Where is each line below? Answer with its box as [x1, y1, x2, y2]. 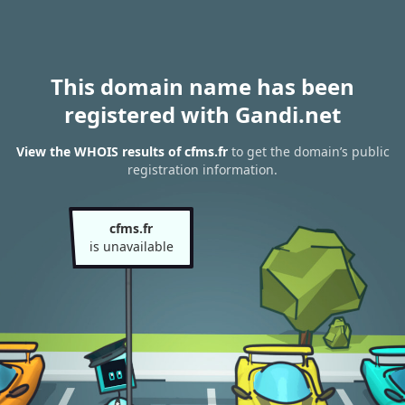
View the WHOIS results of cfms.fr [15, 143, 228, 161]
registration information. [127, 161, 278, 179]
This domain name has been [51, 71, 354, 101]
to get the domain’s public [227, 143, 390, 161]
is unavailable [89, 238, 174, 255]
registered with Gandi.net [64, 99, 341, 129]
